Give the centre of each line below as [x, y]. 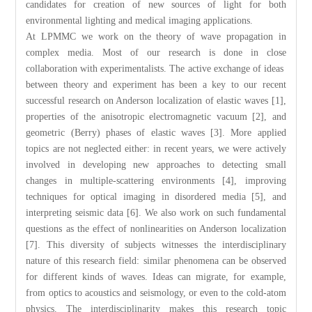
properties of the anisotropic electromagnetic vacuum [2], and [156, 116]
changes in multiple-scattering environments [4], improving [156, 180]
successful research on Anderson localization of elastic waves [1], [156, 100]
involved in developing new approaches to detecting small [156, 164]
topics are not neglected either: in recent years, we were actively [156, 148]
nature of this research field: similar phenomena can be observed [156, 260]
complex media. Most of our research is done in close [156, 52]
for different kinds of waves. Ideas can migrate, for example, [156, 276]
